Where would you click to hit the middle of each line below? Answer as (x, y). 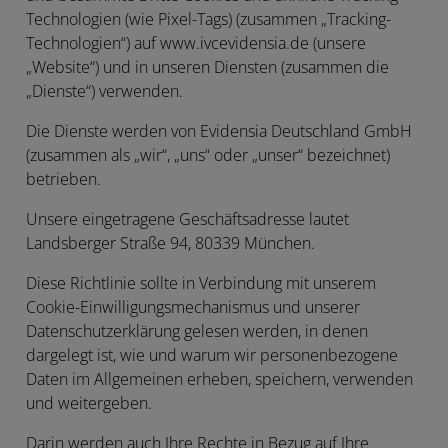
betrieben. (63, 179)
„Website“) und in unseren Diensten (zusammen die (207, 67)
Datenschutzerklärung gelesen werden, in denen (197, 331)
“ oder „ (231, 155)
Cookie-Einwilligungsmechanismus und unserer (193, 307)
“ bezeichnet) (344, 155)
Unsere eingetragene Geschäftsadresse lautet (187, 219)
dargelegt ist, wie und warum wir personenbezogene (212, 355)
